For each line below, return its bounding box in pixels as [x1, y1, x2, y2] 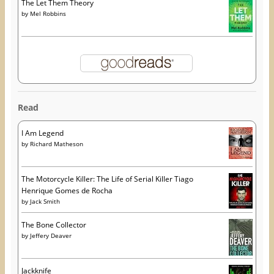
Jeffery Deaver [29, 231, 72, 240]
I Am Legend [21, 128, 64, 139]
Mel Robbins [29, 9, 66, 18]
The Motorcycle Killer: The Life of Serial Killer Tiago [21, 174, 193, 185]
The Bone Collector [21, 220, 86, 231]
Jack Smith [29, 197, 60, 206]
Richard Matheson [29, 139, 83, 149]
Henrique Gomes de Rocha [21, 185, 113, 196]
